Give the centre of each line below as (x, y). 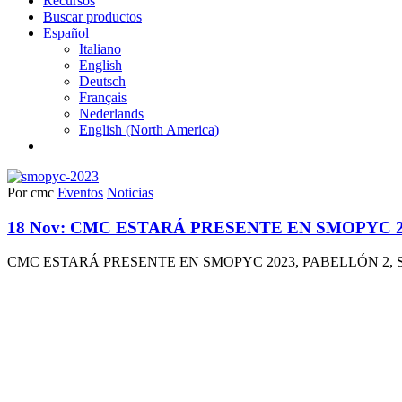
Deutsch (102, 81)
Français (103, 97)
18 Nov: (39, 227)
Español (66, 33)
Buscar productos (92, 17)
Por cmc (31, 192)
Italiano (100, 49)
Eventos (80, 192)
